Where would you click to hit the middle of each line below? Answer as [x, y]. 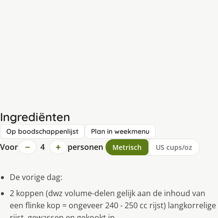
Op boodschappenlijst [42, 131]
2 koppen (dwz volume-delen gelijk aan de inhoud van [108, 193]
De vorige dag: [36, 177]
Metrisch [127, 147]
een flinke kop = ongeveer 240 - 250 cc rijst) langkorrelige [113, 205]
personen [85, 147]
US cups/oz [174, 147]
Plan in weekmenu [120, 131]
